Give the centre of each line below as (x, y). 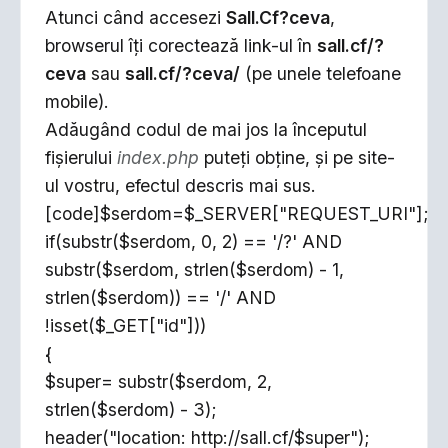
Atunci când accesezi (135, 17)
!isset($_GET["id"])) (125, 325)
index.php (158, 157)
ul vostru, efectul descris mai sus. (180, 185)
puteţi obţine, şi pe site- (297, 157)
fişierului (81, 157)
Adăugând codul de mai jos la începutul (206, 129)
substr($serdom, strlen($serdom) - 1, (194, 269)
